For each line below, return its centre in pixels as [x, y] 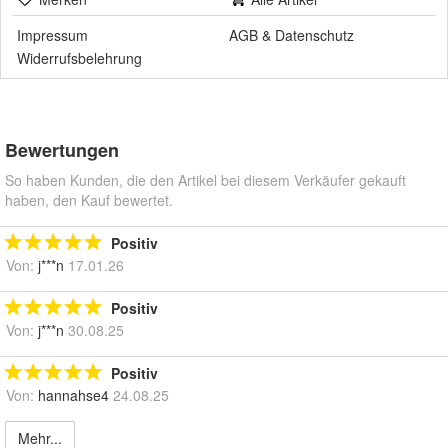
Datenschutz [314, 35]
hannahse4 [73, 395]
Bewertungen [62, 150]
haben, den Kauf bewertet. [89, 200]
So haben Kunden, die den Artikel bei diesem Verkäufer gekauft [205, 180]
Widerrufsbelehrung [79, 58]
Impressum [52, 35]
